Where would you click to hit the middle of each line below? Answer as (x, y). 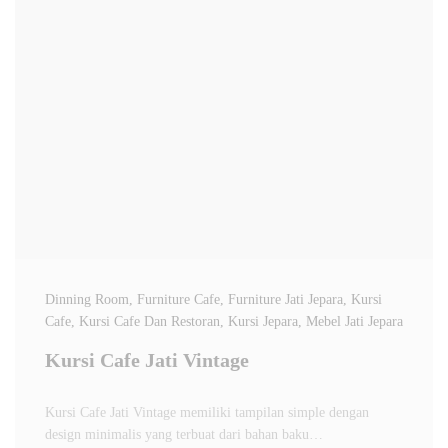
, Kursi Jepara (259, 321)
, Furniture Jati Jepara (281, 299)
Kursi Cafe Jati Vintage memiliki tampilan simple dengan (207, 412)
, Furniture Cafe (174, 299)
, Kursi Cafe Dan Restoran (145, 321)
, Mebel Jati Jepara (350, 321)
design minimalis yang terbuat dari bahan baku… (184, 434)
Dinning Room (87, 299)
